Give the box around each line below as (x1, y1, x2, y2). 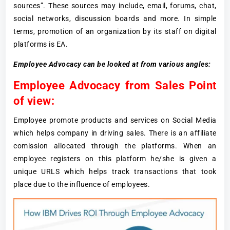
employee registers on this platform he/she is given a (13, 155, 217, 163)
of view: (13, 94, 55, 108)
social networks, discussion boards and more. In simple (13, 14, 217, 23)
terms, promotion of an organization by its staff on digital (13, 27, 217, 36)
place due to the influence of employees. (13, 180, 150, 189)
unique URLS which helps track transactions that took (13, 167, 217, 176)
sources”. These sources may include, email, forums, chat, (13, 2, 217, 10)
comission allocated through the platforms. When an (13, 142, 217, 150)
